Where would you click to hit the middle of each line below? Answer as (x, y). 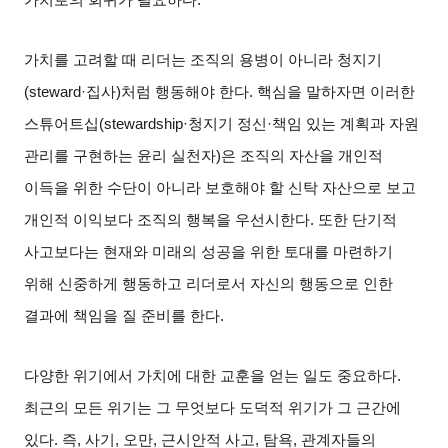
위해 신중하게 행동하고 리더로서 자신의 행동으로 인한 (209, 284)
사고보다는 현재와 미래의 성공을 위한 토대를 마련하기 (209, 252)
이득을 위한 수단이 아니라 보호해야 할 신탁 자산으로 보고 (220, 188)
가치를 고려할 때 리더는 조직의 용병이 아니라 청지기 (203, 60)
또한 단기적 (358, 220)
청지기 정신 (228, 124)
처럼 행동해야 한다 (185, 92)
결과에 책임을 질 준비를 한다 (122, 316)
